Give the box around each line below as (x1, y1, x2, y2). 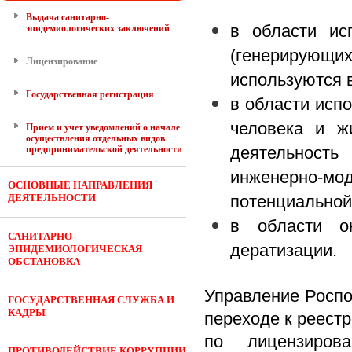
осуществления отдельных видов (26, 133, 165, 144)
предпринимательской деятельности (26, 144, 182, 155)
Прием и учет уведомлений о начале (26, 122, 180, 133)
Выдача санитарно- (26, 12, 109, 23)
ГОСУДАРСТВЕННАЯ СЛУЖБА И (8, 294, 174, 306)
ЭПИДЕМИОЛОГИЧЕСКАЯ (8, 243, 142, 255)
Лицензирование (26, 56, 97, 67)
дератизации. (230, 240, 337, 260)
